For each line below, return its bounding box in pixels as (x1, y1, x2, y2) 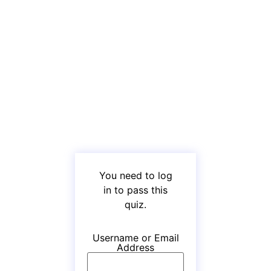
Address (117, 241, 154, 253)
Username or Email (92, 232, 179, 244)
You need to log (99, 169, 172, 181)
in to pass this (103, 184, 168, 196)
